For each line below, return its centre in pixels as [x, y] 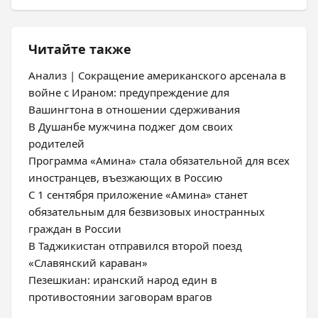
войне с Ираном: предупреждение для [129, 93]
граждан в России [75, 229]
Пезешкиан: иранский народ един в [123, 280]
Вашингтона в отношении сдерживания [134, 110]
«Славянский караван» [88, 263]
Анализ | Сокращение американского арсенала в [157, 76]
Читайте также [80, 49]
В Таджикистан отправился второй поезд [135, 246]
